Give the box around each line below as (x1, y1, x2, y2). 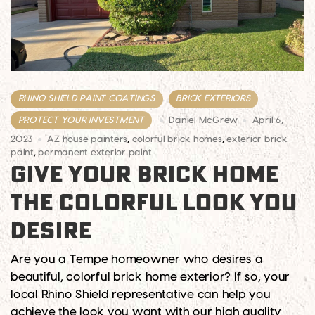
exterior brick (226, 134, 288, 143)
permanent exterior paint (38, 148, 152, 157)
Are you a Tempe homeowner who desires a (11, 253, 263, 265)
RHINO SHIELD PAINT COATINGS (18, 94, 155, 103)
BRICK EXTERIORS (176, 94, 251, 103)
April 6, (252, 115, 283, 124)
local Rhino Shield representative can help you (11, 288, 271, 300)
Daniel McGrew (169, 115, 238, 124)
